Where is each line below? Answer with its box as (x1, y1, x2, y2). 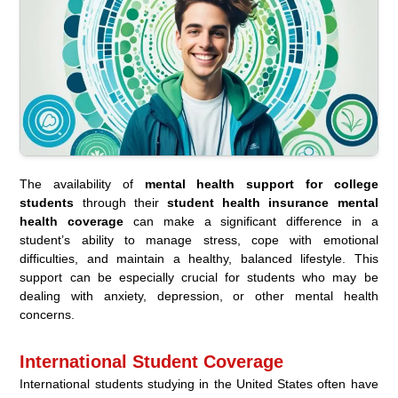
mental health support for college (144, 176, 378, 191)
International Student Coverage (20, 351, 284, 371)
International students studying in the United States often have (20, 376, 378, 391)
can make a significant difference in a (123, 213, 378, 228)
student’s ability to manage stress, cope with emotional (20, 232, 378, 247)
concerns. (20, 306, 76, 322)
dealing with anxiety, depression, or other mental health (20, 288, 378, 303)
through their (74, 195, 167, 210)
